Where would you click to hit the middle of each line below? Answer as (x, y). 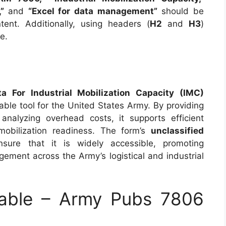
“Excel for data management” (93, 11)
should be (181, 11)
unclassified (177, 131)
